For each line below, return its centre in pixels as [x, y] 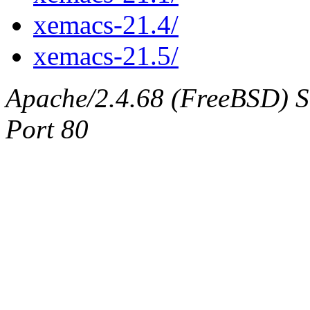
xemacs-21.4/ [106, 24]
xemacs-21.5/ [106, 55]
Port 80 [47, 129]
